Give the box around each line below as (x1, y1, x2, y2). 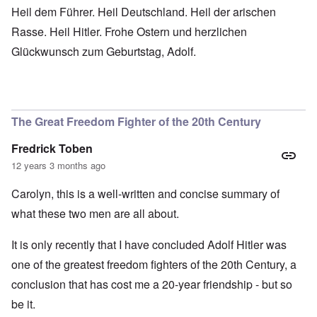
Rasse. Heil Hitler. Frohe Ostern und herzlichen (11, 23, 247, 40)
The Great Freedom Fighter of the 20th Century (11, 113, 261, 130)
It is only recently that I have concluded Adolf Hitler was (11, 236, 287, 253)
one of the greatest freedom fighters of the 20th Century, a (11, 256, 296, 273)
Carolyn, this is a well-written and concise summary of (11, 185, 279, 202)
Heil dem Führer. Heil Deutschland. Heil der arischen (11, 4, 276, 21)
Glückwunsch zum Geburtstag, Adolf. (11, 43, 199, 60)
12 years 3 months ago (11, 158, 105, 173)
